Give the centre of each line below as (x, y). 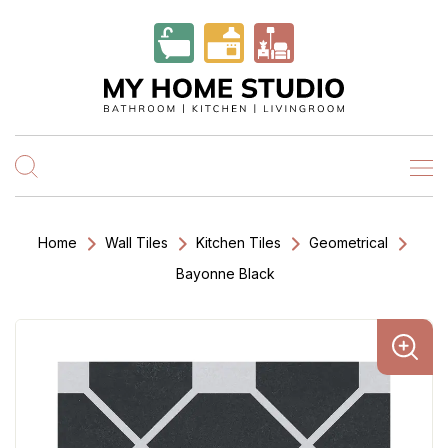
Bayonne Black (225, 273)
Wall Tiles (136, 242)
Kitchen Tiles (238, 242)
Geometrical (348, 242)
